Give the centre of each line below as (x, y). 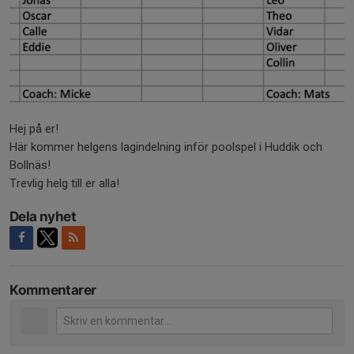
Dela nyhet (43, 216)
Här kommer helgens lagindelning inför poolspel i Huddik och (166, 147)
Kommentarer (53, 290)
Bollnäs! (30, 165)
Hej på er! (34, 128)
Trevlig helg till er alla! (64, 183)
